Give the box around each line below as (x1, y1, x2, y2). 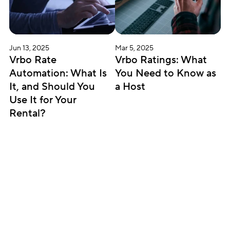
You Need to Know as (115, 67, 216, 80)
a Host (115, 80, 145, 93)
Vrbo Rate (9, 53, 56, 67)
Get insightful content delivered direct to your (24, 218, 204, 229)
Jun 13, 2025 (9, 44, 49, 53)
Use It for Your (9, 93, 76, 107)
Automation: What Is (9, 67, 107, 80)
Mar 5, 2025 (115, 44, 154, 53)
